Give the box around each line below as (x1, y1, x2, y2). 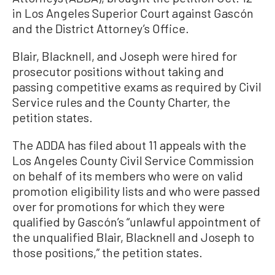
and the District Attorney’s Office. (12, 21, 189, 36)
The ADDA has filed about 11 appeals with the (12, 137, 246, 153)
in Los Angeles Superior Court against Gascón (12, 6, 254, 21)
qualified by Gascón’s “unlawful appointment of (12, 214, 261, 230)
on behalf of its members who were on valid (12, 168, 243, 184)
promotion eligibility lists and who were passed (12, 184, 260, 199)
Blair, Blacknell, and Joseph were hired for (12, 48, 237, 64)
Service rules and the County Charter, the (12, 95, 230, 110)
